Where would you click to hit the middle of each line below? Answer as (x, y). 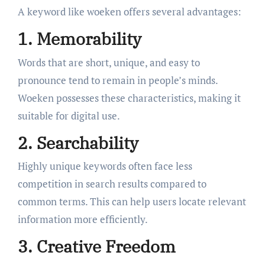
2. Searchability (78, 143)
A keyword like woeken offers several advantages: (129, 12)
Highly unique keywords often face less (105, 166)
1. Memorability (79, 39)
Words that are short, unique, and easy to (109, 62)
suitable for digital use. (69, 115)
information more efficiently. (83, 219)
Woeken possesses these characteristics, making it (129, 98)
